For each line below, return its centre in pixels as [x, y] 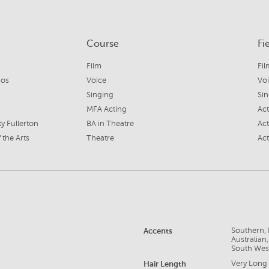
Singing [100, 95]
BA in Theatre [110, 124]
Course [103, 44]
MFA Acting [107, 110]
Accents [158, 231]
